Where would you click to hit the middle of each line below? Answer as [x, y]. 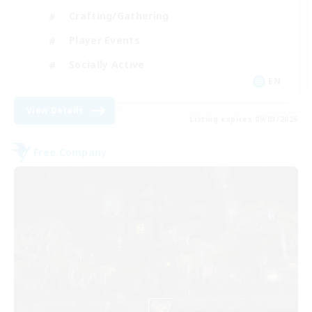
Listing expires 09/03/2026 [244, 119]
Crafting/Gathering [119, 16]
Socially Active [107, 65]
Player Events [104, 40]
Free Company [70, 153]
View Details [55, 110]
